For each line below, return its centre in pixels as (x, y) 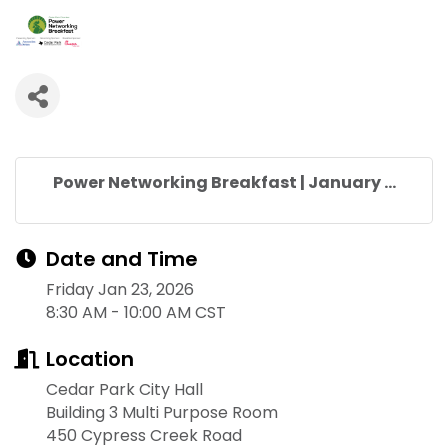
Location (90, 359)
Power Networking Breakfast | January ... (224, 183)
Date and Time (122, 259)
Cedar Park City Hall (124, 390)
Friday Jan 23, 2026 (120, 290)
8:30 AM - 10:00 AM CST (136, 313)
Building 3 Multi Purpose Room (162, 413)
